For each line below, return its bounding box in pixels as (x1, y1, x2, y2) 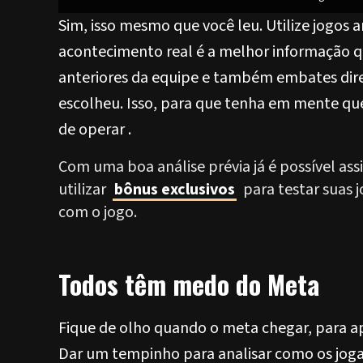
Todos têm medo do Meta (58, 265, 319, 303)
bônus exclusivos (114, 178, 235, 201)
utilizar (58, 178, 109, 201)
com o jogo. (58, 201, 137, 224)
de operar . (58, 118, 131, 141)
